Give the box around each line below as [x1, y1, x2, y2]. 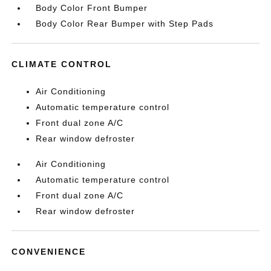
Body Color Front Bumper [36, 3, 148, 13]
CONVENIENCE [11, 247, 87, 257]
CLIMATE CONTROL [11, 59, 113, 70]
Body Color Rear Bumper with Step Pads [36, 19, 214, 29]
